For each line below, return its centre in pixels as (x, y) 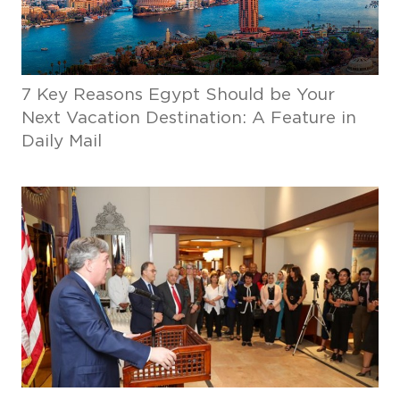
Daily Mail (61, 142)
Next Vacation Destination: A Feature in (188, 118)
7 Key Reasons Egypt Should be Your (178, 95)
